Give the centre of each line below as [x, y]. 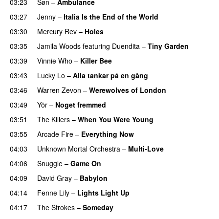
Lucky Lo [51, 75]
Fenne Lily [53, 192]
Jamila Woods [59, 46]
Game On [86, 163]
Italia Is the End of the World [111, 16]
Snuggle [50, 163]
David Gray [55, 178]
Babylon [94, 178]
